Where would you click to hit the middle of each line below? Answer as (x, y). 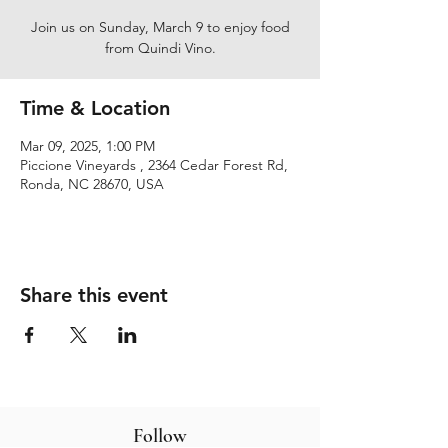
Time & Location (95, 108)
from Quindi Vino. (160, 48)
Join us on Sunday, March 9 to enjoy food (160, 27)
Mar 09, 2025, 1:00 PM (87, 146)
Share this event (94, 295)
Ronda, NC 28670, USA (92, 184)
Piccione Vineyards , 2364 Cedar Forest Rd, (154, 165)
